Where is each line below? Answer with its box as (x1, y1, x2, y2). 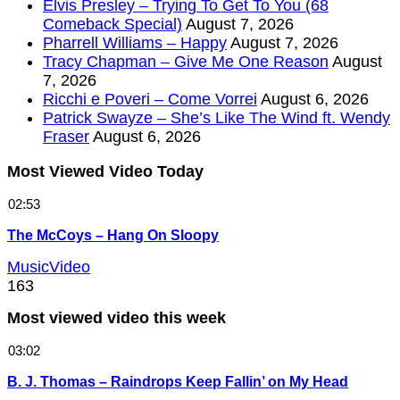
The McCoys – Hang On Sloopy (7, 228, 219, 244)
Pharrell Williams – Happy (43, 34, 227, 53)
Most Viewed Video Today (7, 162, 204, 181)
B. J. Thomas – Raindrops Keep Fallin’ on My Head (7, 373, 348, 389)
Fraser (43, 128, 89, 146)
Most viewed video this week (7, 309, 226, 328)
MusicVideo (7, 258, 90, 277)
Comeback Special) (43, 15, 182, 34)
